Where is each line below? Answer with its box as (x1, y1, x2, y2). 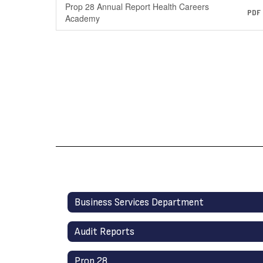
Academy (65, 12, 100, 24)
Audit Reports (75, 225, 134, 238)
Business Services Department (75, 196, 204, 208)
